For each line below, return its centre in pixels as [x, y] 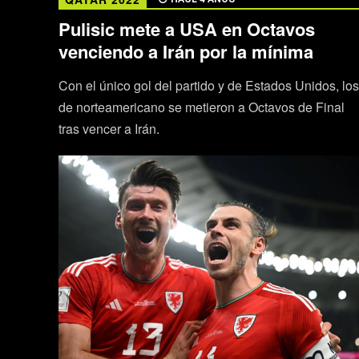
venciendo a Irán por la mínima [186, 51]
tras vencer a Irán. [109, 128]
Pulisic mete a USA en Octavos [186, 28]
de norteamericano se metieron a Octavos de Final [201, 107]
